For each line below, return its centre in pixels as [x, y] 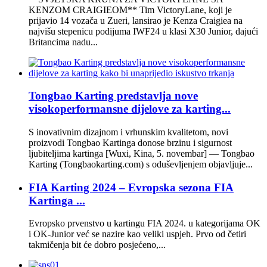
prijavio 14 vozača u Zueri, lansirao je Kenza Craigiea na [136, 20]
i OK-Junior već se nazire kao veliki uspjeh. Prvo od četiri [137, 234]
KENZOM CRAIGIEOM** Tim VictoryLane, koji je [130, 10]
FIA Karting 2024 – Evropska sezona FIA [131, 187]
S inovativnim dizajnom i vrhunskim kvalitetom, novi [128, 132]
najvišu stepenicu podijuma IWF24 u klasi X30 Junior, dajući [143, 31]
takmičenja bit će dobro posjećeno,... [97, 245]
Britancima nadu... [63, 42]
